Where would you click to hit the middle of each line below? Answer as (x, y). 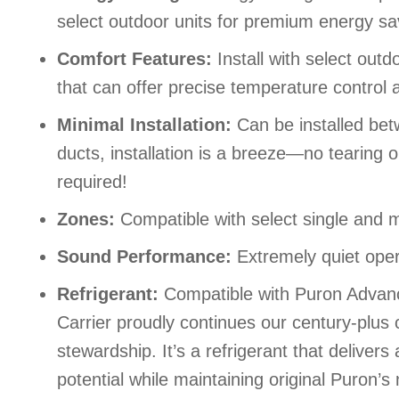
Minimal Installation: (144, 125)
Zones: (85, 219)
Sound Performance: (144, 256)
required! (92, 182)
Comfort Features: (134, 59)
